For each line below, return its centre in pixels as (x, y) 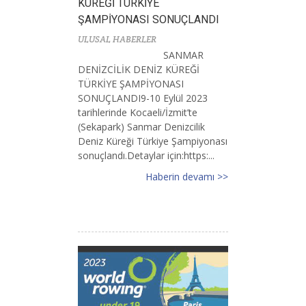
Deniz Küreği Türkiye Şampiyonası (153, 141)
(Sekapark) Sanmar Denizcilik (141, 127)
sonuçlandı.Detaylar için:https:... (146, 156)
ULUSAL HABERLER (117, 40)
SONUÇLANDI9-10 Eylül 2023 (143, 98)
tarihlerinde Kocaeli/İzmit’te (138, 113)
